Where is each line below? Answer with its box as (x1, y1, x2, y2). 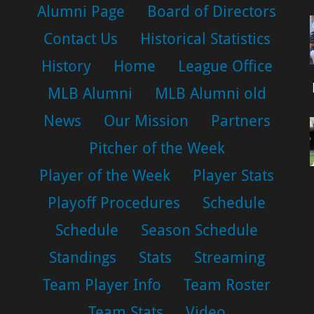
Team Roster (184, 275, 271, 294)
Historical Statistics (139, 29, 271, 48)
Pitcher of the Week (88, 139, 225, 157)
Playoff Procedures (48, 193, 181, 212)
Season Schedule (141, 221, 259, 239)
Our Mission (103, 111, 189, 130)
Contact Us (43, 29, 118, 48)
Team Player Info (43, 275, 162, 294)
